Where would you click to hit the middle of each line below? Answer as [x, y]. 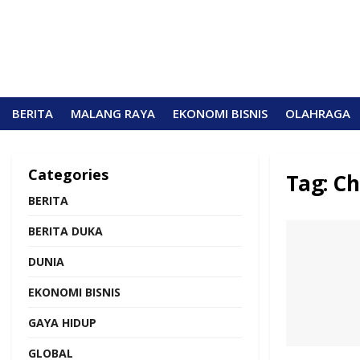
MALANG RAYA [113, 113]
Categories [68, 174]
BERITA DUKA [65, 231]
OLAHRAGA [318, 113]
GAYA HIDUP [62, 323]
